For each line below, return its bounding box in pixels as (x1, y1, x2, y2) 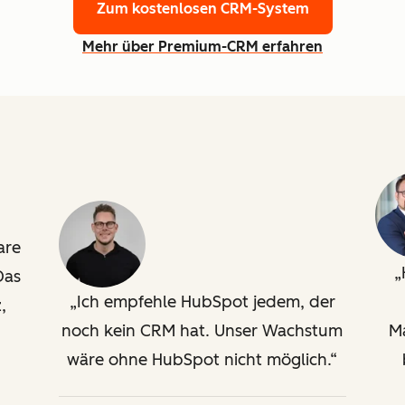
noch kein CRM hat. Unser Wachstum (61, 320, 344, 341)
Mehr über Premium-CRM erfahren (82, 38, 323, 56)
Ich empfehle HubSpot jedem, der (76, 291, 335, 312)
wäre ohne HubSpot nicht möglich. (67, 349, 331, 370)
